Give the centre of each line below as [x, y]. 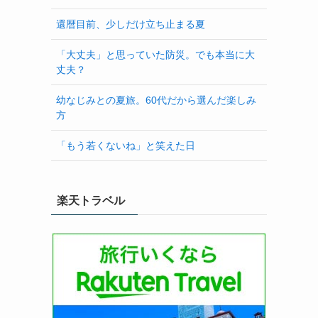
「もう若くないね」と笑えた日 [126, 145]
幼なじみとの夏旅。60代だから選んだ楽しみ [156, 100]
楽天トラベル [91, 201]
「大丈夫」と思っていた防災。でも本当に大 [155, 54]
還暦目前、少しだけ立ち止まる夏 [131, 24]
